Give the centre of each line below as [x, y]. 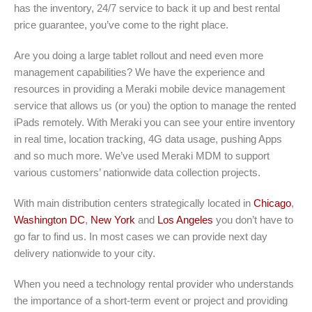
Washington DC [49, 219]
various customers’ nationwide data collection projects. [137, 172]
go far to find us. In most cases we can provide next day [141, 236]
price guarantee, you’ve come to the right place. [121, 24]
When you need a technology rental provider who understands [154, 283]
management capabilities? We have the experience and [139, 72]
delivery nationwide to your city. [85, 253]
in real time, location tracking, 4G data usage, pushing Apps [148, 139]
